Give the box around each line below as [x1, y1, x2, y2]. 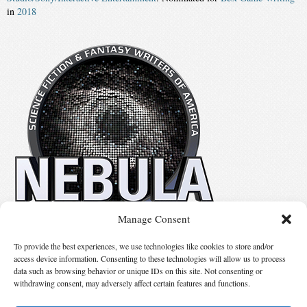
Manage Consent [117, 212, 190, 225]
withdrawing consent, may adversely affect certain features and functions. [14, 278, 250, 288]
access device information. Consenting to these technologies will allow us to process [14, 253, 286, 264]
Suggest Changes [121, 276, 186, 288]
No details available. [3, 232, 83, 245]
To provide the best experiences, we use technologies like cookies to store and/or [14, 241, 273, 251]
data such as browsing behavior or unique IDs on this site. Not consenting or [14, 265, 262, 276]
